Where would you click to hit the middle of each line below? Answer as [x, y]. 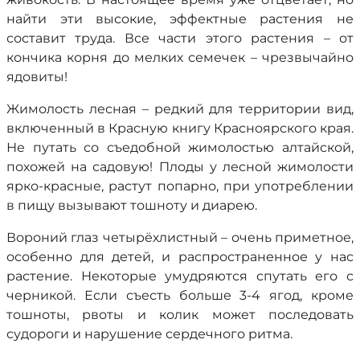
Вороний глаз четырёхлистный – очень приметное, [180, 237]
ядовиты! [37, 77]
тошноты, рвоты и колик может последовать [180, 315]
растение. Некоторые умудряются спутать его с [180, 276]
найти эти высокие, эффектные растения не [180, 19]
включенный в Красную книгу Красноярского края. [180, 128]
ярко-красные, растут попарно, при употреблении [180, 186]
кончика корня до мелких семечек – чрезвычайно [180, 57]
